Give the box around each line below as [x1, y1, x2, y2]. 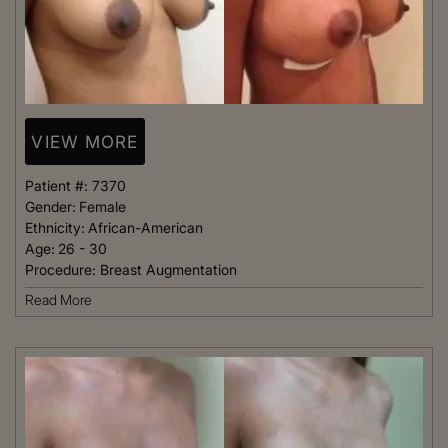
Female [79, 198, 126, 216]
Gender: [25, 198, 76, 216]
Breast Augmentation [100, 261, 237, 279]
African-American [88, 219, 203, 237]
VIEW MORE [31, 131, 139, 152]
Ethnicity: [25, 219, 85, 237]
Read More [25, 291, 92, 309]
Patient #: [25, 177, 92, 195]
